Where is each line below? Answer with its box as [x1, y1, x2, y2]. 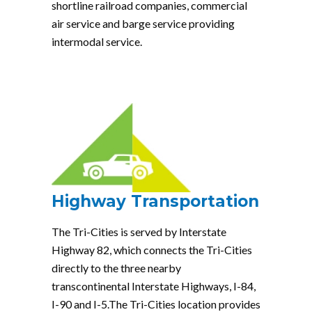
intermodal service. [52, 35, 142, 48]
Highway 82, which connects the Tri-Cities [52, 243, 252, 256]
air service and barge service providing [52, 17, 235, 30]
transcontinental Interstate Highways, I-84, [52, 279, 256, 292]
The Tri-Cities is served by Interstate [52, 225, 226, 238]
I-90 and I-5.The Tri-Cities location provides [52, 297, 260, 311]
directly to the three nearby [52, 261, 181, 274]
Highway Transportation [52, 192, 259, 211]
